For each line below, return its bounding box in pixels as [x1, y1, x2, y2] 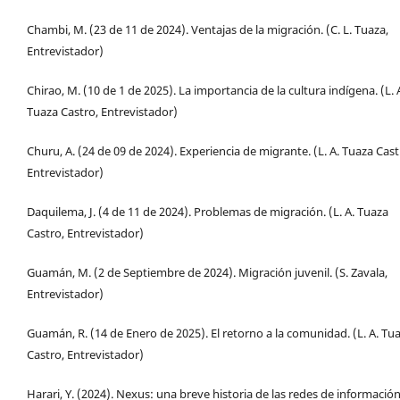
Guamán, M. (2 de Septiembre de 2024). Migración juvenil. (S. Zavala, [27, 263, 387, 280]
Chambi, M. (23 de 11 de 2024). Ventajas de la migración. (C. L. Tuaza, [27, 21, 388, 37]
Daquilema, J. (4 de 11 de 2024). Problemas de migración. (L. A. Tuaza [27, 203, 388, 220]
